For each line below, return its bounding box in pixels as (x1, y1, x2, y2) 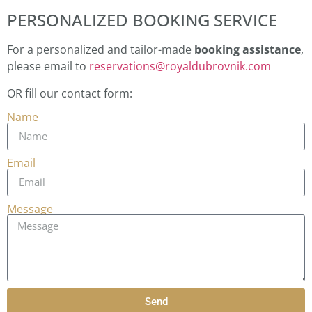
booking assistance (194, 42, 301, 58)
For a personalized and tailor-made (7, 42, 194, 58)
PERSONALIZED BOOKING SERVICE (7, 8, 277, 32)
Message (7, 201, 53, 217)
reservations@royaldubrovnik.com (89, 58, 271, 75)
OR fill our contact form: (7, 85, 132, 101)
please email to (7, 58, 89, 75)
